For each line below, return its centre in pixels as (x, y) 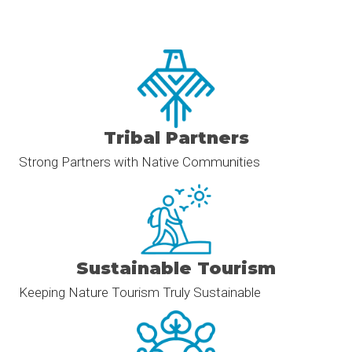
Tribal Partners (176, 137)
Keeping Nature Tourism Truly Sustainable (140, 292)
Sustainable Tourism (176, 268)
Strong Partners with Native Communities (139, 161)
